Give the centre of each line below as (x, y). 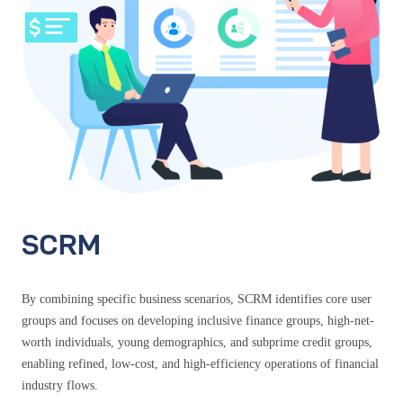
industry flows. (60, 386)
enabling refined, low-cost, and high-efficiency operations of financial (200, 364)
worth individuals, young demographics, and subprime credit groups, (197, 343)
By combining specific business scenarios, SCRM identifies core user (197, 300)
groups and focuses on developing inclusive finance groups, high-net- (198, 321)
